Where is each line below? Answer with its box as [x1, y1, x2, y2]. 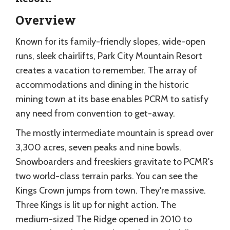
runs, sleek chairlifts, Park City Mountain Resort [15, 50, 202, 62]
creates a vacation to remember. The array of [15, 64, 197, 76]
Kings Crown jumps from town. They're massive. [15, 184, 206, 196]
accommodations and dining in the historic [15, 79, 189, 90]
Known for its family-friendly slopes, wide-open [15, 35, 205, 47]
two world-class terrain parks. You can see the [15, 170, 198, 182]
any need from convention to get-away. [15, 107, 175, 119]
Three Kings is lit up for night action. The [15, 199, 176, 210]
